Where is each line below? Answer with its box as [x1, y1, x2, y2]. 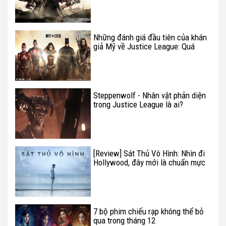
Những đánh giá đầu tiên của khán [93, 32, 207, 42]
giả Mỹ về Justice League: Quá [93, 41, 195, 51]
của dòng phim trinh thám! [93, 166, 180, 177]
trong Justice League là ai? [93, 99, 183, 109]
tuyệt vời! [93, 50, 125, 61]
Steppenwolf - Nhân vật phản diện [93, 90, 206, 100]
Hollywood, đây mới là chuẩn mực [93, 157, 205, 167]
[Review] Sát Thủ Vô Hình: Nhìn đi [93, 148, 205, 158]
